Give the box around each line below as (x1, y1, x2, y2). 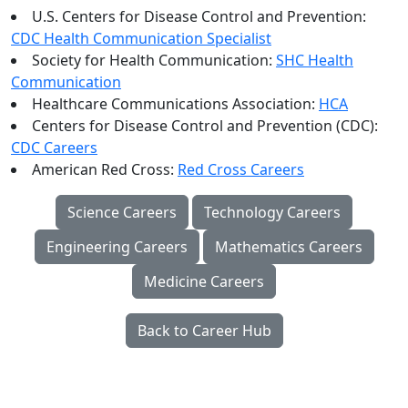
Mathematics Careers (214, 237, 362, 257)
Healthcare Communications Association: (32, 94, 319, 114)
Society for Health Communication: (32, 50, 276, 70)
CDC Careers (11, 138, 97, 158)
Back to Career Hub (137, 321, 271, 341)
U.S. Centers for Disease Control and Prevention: (32, 6, 366, 26)
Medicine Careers (144, 271, 264, 291)
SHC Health (276, 50, 353, 70)
